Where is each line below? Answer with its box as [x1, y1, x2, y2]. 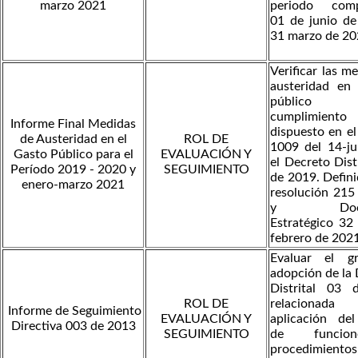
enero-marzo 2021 [22, 177, 125, 191]
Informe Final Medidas [10, 117, 136, 130]
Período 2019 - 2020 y [10, 162, 136, 176]
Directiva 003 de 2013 [10, 319, 136, 332]
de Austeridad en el [19, 132, 127, 145]
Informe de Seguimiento [5, 304, 141, 317]
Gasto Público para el [13, 147, 133, 161]
